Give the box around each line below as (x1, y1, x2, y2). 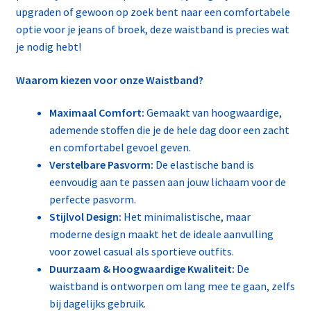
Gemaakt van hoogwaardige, (144, 106, 282, 120)
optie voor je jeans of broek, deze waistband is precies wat (15, 22, 289, 37)
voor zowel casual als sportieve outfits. (49, 244, 234, 259)
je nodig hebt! (15, 40, 81, 54)
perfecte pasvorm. (49, 192, 136, 207)
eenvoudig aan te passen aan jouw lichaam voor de (49, 175, 286, 190)
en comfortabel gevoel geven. (49, 140, 191, 155)
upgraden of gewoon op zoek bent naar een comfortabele (15, 5, 290, 19)
